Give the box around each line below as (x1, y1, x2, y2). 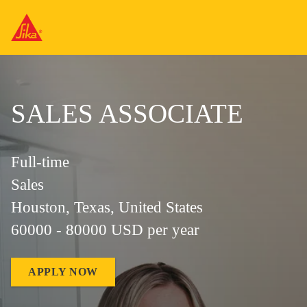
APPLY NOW (28, 266, 98, 278)
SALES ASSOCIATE (11, 99, 243, 128)
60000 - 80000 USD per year (11, 221, 199, 238)
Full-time (11, 153, 69, 171)
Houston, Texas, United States (11, 199, 203, 216)
